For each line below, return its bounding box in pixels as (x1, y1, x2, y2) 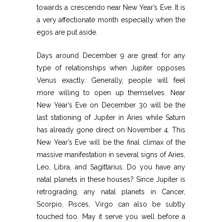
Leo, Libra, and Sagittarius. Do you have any (37, 163, 185, 171)
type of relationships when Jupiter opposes (37, 63, 185, 72)
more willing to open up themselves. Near (37, 88, 185, 97)
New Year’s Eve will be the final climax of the (37, 138, 185, 146)
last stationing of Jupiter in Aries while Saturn (37, 113, 185, 121)
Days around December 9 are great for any (37, 51, 185, 59)
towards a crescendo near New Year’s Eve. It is (37, 3, 185, 11)
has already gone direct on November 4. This (37, 125, 185, 134)
